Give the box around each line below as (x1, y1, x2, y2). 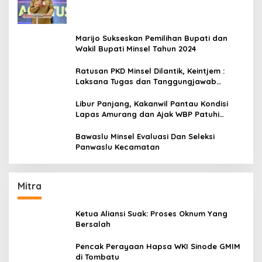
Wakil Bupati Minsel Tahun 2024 (75, 43, 196, 53)
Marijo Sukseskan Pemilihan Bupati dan (75, 33, 227, 43)
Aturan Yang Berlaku (75, 119, 156, 129)
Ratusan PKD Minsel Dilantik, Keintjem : (75, 65, 225, 75)
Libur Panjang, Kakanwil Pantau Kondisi (75, 98, 228, 108)
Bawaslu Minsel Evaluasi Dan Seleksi (75, 131, 215, 141)
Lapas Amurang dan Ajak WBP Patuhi (75, 109, 219, 119)
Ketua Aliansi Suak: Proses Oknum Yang (75, 208, 227, 218)
